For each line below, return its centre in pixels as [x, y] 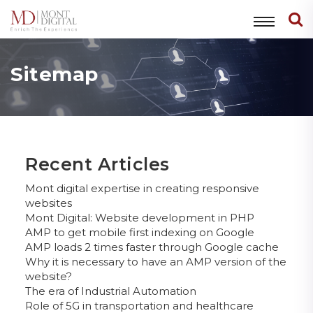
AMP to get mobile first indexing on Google [140, 232]
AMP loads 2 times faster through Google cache [152, 247]
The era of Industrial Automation [111, 291]
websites [49, 203]
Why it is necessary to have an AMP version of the [156, 261]
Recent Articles [97, 164]
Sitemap [54, 74]
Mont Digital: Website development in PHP [140, 217]
